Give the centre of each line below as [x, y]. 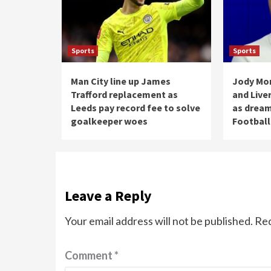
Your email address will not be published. [159, 221]
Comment [90, 255]
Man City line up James [121, 81]
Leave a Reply [108, 196]
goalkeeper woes [109, 121]
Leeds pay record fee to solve [135, 108]
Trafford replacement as [124, 94]
